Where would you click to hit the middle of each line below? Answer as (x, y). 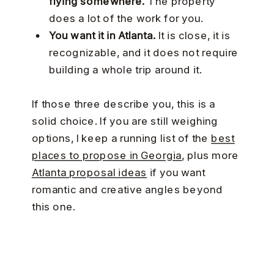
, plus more (210, 156)
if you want (176, 173)
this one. (54, 207)
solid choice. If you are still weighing (125, 122)
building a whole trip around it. (125, 70)
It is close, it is (193, 36)
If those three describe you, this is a (124, 105)
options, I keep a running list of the (121, 139)
